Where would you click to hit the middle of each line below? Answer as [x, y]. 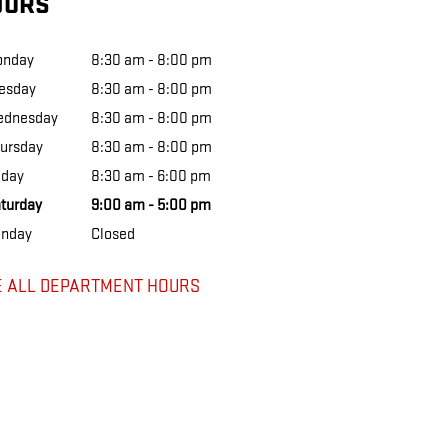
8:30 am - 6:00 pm [150, 176]
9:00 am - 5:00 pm [150, 205]
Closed [112, 234]
